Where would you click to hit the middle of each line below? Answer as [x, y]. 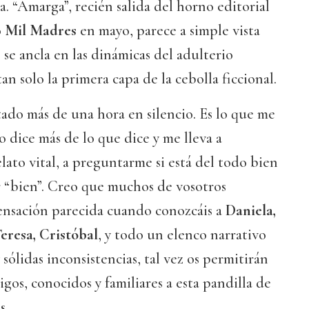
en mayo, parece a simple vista [168, 31]
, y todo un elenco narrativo [182, 235]
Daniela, [251, 211]
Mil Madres [41, 31]
